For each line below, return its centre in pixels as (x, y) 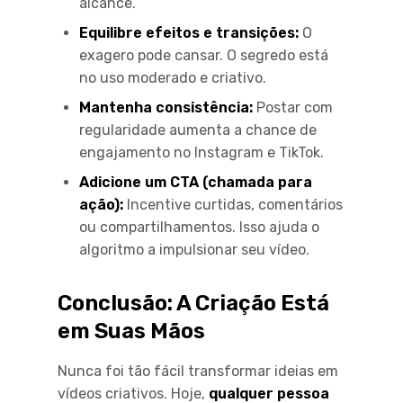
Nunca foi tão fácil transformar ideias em (198, 371)
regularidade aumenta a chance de (198, 130)
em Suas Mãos (131, 331)
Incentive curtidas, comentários (233, 204)
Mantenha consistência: (166, 107)
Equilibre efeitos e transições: (189, 32)
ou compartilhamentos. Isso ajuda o (199, 227)
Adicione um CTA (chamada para (196, 182)
